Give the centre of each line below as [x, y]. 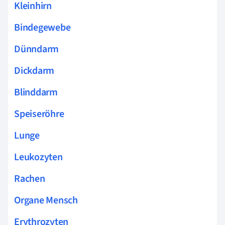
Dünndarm [37, 49]
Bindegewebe [42, 27]
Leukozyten [38, 157]
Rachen [30, 179]
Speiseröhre [39, 114]
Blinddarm [36, 92]
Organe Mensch [46, 200]
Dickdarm [34, 71]
